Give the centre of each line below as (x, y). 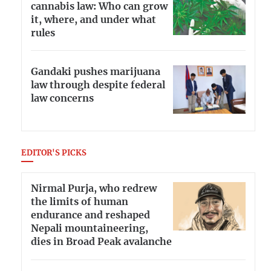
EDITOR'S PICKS (54, 153)
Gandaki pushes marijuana (96, 72)
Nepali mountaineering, (90, 229)
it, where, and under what (93, 20)
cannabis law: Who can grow (99, 6)
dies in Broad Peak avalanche (101, 242)
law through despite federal (98, 85)
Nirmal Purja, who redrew (94, 189)
